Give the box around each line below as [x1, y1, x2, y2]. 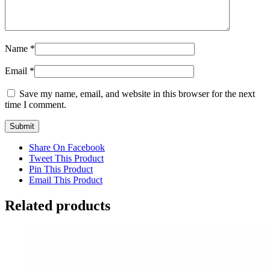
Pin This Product [29, 163, 93, 174]
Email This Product [29, 174, 102, 185]
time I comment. [5, 99, 66, 110]
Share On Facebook [29, 142, 105, 152]
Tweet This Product [29, 152, 104, 163]
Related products [5, 197, 110, 213]
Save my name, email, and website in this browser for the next [19, 88, 255, 99]
